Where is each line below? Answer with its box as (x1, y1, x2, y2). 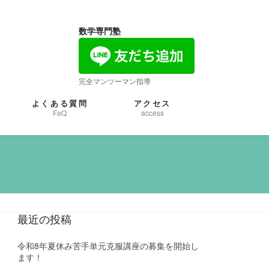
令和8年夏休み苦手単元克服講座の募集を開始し (17, 240, 199, 252)
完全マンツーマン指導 (79, 76, 151, 86)
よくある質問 (31, 97, 88, 109)
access (141, 107, 164, 118)
